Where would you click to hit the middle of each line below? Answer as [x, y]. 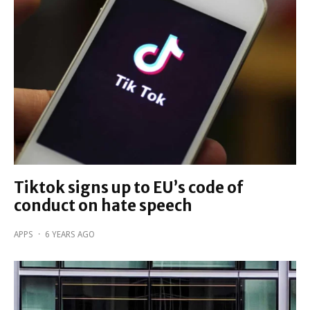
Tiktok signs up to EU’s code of [129, 188]
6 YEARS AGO [70, 235]
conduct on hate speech [103, 206]
